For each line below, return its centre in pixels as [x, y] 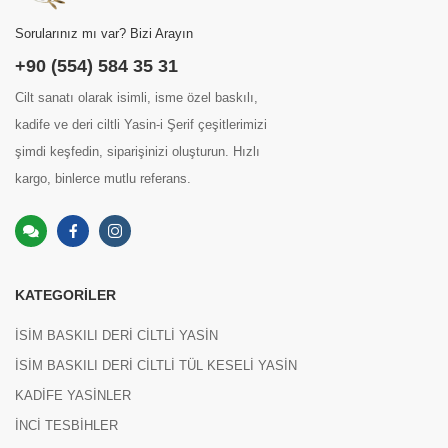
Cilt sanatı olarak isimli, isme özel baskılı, [136, 98]
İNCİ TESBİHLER [66, 426]
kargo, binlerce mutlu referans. [103, 179]
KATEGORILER [65, 295]
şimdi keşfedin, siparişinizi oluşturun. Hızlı [137, 152]
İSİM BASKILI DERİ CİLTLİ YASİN [116, 336]
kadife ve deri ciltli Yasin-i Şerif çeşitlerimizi [141, 125]
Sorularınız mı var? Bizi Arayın [104, 34]
